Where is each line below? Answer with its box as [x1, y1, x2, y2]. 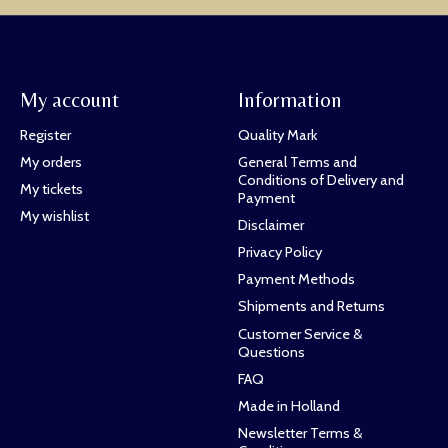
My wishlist [19, 207, 89, 226]
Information [237, 87, 342, 113]
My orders [19, 152, 82, 171]
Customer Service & [237, 324, 362, 343]
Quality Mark [237, 125, 317, 144]
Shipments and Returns [237, 297, 385, 316]
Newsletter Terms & [237, 424, 362, 442]
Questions [237, 342, 305, 361]
